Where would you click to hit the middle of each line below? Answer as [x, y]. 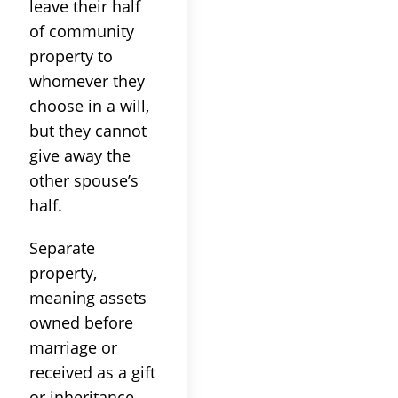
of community [82, 31]
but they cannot [88, 130]
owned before [81, 322]
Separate [62, 247]
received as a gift [92, 372]
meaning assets [88, 297]
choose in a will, [89, 105]
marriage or [73, 347]
